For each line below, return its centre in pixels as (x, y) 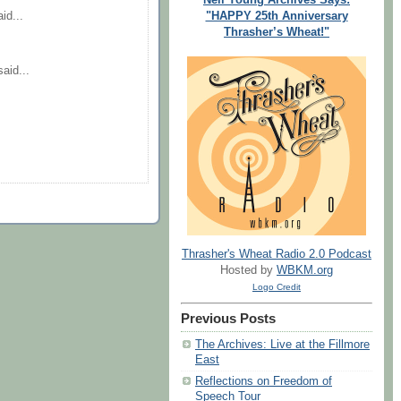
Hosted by (248, 271)
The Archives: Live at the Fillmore (282, 345)
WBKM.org (305, 271)
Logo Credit (277, 287)
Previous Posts (228, 319)
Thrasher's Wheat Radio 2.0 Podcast (277, 255)
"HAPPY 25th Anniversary (277, 16)
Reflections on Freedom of (264, 382)
